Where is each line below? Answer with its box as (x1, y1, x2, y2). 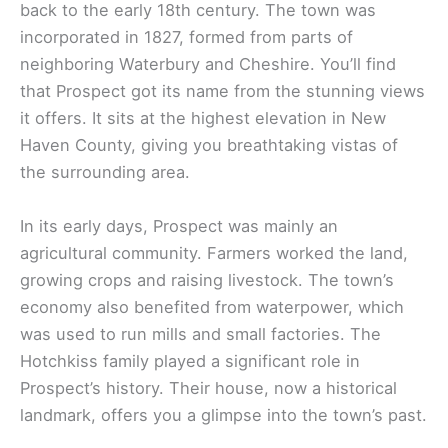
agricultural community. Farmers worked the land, (20, 242, 408, 263)
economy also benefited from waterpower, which (20, 296, 404, 317)
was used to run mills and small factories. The (20, 323, 381, 344)
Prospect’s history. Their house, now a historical (20, 377, 397, 398)
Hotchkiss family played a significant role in (20, 350, 360, 371)
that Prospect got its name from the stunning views (20, 81, 425, 102)
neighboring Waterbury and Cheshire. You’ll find (20, 54, 396, 75)
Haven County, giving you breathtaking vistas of (20, 135, 398, 156)
